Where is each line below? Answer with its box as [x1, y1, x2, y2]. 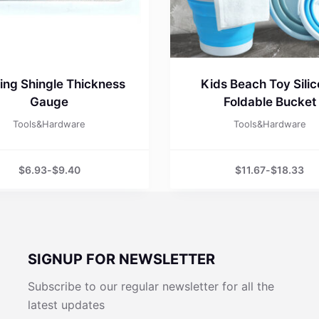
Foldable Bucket [223, 95, 316, 110]
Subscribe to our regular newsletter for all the [28, 279, 275, 293]
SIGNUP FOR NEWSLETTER [28, 251, 216, 268]
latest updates [28, 298, 105, 312]
